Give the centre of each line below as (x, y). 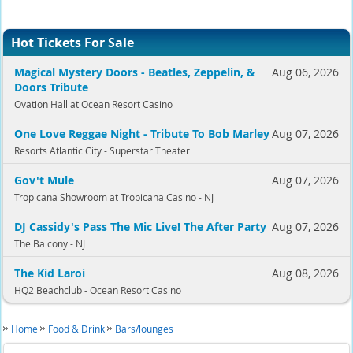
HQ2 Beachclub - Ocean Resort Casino (97, 290)
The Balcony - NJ (49, 243)
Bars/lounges (145, 329)
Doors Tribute (51, 87)
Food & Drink (77, 329)
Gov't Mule (44, 180)
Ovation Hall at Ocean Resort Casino (93, 104)
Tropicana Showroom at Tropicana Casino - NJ (113, 197)
